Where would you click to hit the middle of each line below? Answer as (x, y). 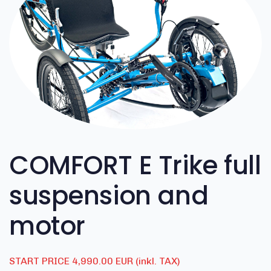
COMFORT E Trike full (135, 166)
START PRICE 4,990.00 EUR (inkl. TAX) (95, 261)
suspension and (109, 196)
